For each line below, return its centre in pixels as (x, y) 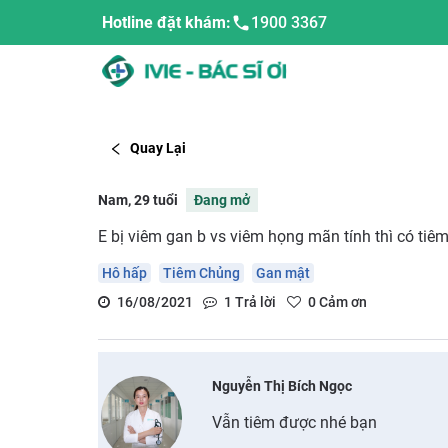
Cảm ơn (341, 301)
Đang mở (221, 199)
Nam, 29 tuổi (137, 199)
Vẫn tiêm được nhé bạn (295, 422)
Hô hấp (124, 272)
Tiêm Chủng (201, 272)
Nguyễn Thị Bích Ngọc (282, 385)
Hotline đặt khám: (166, 22)
